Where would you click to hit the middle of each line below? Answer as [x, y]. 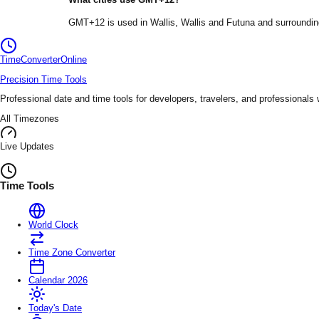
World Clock [53, 225]
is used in [127, 23]
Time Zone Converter [72, 253]
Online [74, 59]
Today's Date [55, 308]
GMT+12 [87, 23]
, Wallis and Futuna [215, 23]
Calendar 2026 [58, 281]
